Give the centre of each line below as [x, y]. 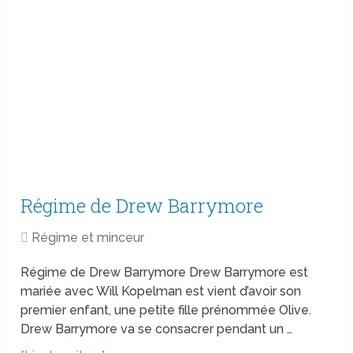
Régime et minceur [88, 238]
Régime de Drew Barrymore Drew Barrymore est [165, 273]
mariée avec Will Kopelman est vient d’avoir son [161, 292]
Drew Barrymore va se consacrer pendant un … [157, 329]
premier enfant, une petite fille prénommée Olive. [166, 310]
